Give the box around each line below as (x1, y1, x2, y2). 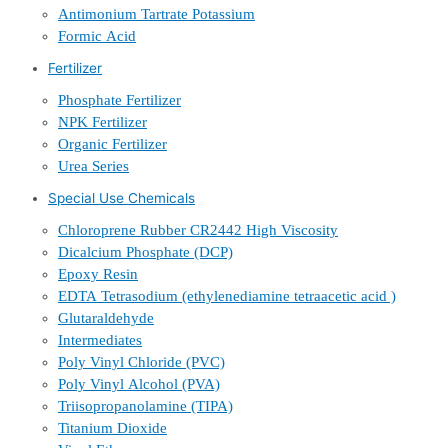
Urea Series (58, 158, 129, 175)
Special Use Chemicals (48, 190, 195, 207)
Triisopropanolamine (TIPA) (58, 398, 233, 415)
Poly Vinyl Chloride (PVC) (58, 354, 225, 371)
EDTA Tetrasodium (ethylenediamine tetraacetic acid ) (58, 288, 396, 305)
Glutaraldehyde (58, 310, 154, 327)
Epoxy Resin (58, 266, 138, 283)
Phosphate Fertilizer (58, 92, 181, 109)
